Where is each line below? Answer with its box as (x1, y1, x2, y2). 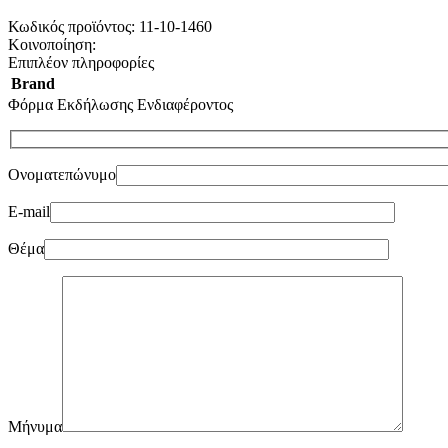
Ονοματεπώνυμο (8, 166, 116, 184)
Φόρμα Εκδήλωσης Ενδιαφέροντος (8, 95, 233, 113)
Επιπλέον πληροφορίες (8, 53, 154, 71)
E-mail (8, 203, 50, 221)
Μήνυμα (8, 418, 62, 436)
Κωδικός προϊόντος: (8, 17, 139, 35)
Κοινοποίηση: (8, 35, 96, 53)
